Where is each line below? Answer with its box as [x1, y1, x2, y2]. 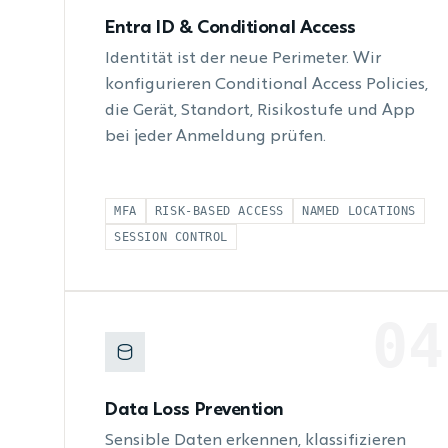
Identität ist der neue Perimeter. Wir [105, 51, 381, 67]
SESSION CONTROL [114, 230, 228, 244]
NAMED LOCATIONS [302, 204, 417, 218]
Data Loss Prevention [105, 401, 284, 419]
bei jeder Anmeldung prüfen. [105, 129, 326, 145]
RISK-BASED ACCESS [154, 204, 285, 218]
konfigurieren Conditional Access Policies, [105, 77, 428, 93]
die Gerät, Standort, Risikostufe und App [105, 103, 415, 119]
